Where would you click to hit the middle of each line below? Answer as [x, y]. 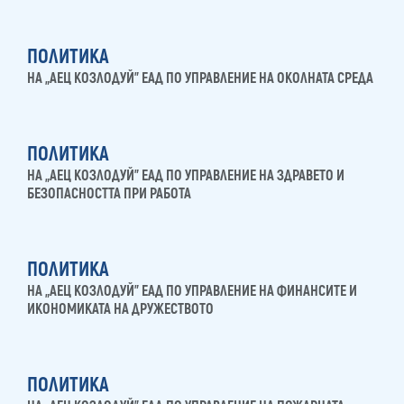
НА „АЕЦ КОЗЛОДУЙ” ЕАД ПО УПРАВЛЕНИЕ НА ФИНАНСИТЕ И [192, 292]
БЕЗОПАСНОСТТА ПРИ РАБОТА [109, 194]
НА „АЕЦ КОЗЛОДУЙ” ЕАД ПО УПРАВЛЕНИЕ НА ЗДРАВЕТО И [186, 176]
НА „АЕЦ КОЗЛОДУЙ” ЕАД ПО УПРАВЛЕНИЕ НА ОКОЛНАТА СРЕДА [200, 79]
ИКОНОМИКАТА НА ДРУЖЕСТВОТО [120, 310]
